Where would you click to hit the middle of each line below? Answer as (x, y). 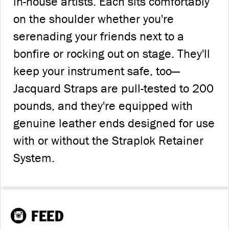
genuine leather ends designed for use (114, 123)
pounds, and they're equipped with (103, 106)
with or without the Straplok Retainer (108, 140)
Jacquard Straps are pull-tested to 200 (113, 88)
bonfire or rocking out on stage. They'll (112, 53)
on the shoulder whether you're (94, 19)
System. (34, 158)
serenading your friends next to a (99, 36)
